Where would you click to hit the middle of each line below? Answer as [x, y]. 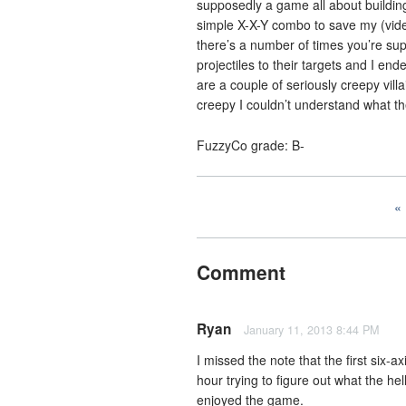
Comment [241, 271]
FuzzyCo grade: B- [251, 145]
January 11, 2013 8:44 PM [312, 329]
